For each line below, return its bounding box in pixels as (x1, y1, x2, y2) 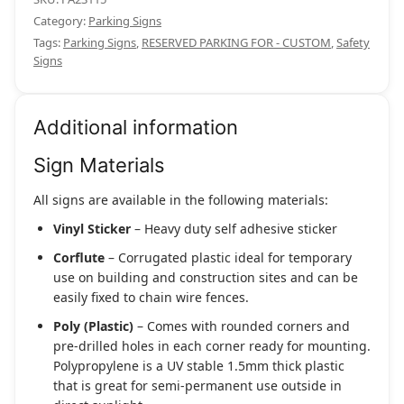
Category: (33, 12, 88, 29)
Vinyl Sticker (53, 219, 131, 237)
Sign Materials (33, 152, 165, 177)
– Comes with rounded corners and (133, 317, 350, 335)
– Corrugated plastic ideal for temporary (105, 248, 352, 266)
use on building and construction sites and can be (53, 268, 358, 286)
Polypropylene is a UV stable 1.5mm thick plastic (53, 356, 344, 374)
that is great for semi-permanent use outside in (53, 376, 342, 394)
